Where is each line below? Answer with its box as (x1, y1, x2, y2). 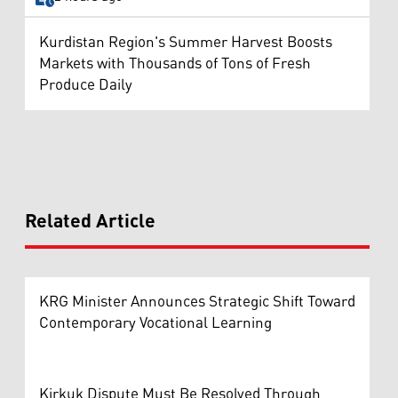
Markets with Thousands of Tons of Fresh (39, 48, 311, 79)
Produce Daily (39, 69, 132, 100)
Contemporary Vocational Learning (39, 307, 272, 338)
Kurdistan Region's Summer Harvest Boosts (39, 27, 332, 58)
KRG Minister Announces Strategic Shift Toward (39, 286, 355, 317)
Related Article (25, 203, 155, 241)
